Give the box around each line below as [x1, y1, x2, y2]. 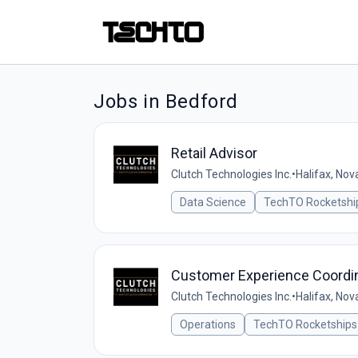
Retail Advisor [171, 145, 257, 161]
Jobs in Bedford [93, 90, 238, 113]
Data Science [180, 196, 246, 209]
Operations [180, 318, 236, 331]
